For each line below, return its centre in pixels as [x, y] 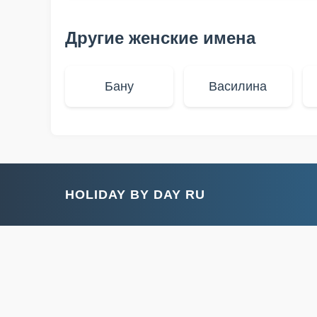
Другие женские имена [160, 38]
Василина [238, 86]
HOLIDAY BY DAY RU [135, 195]
